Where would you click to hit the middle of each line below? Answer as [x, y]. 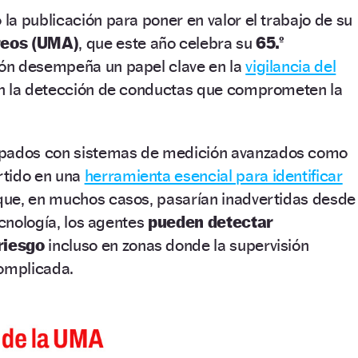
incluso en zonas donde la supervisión [177, 245]
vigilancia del [291, 66]
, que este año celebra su [167, 42]
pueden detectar [211, 221]
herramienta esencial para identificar [213, 175]
